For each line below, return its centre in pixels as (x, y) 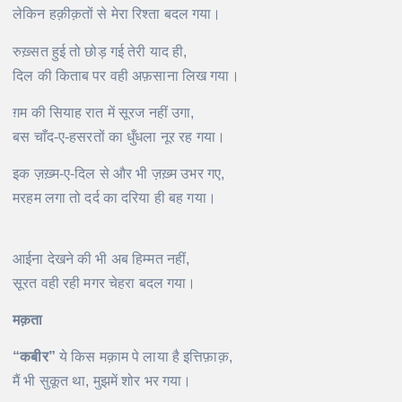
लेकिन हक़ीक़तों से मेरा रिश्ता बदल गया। (117, 14)
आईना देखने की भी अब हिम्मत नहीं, (101, 258)
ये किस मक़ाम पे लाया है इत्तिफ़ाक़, (144, 356)
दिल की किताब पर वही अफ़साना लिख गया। (126, 75)
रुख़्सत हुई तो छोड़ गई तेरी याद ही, (100, 51)
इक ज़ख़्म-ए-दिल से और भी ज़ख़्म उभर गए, (119, 173)
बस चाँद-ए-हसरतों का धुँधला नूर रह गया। (119, 136)
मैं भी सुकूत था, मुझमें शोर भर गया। (102, 380)
